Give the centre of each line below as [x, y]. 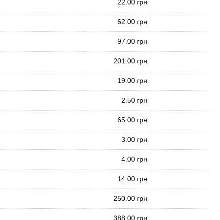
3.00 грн [134, 139]
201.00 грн [130, 61]
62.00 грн [132, 22]
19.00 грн [132, 81]
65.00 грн [132, 120]
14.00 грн [132, 179]
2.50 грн [134, 100]
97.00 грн [132, 41]
